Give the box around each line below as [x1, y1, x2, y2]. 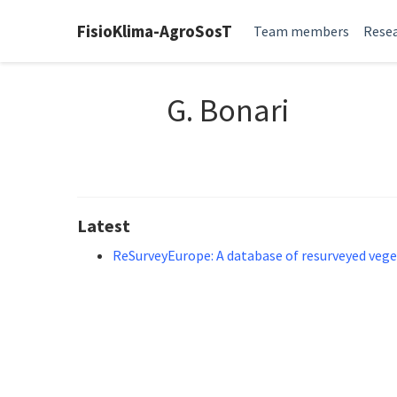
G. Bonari [167, 90, 289, 130]
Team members [253, 22, 349, 40]
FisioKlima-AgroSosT [77, 20, 232, 42]
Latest [77, 214, 130, 237]
